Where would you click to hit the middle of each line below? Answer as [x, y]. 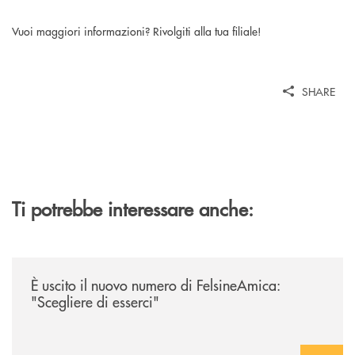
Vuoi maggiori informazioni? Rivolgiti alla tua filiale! [138, 31]
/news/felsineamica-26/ [70, 264]
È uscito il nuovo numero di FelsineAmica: [156, 284]
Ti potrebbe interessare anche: [133, 208]
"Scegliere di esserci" [95, 301]
